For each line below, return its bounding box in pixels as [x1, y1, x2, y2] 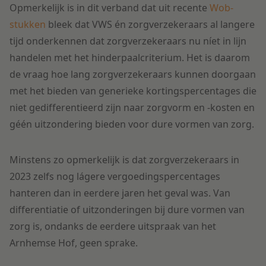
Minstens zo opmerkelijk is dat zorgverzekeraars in [9, 153, 239, 167]
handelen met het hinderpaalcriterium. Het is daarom [9, 51, 250, 65]
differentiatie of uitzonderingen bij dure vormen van [9, 203, 245, 217]
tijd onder [9, 34, 53, 48]
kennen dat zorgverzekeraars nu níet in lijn [53, 34, 246, 48]
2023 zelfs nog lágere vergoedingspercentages [9, 170, 220, 183]
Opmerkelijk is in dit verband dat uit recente [9, 1, 210, 15]
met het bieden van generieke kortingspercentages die [9, 84, 256, 98]
